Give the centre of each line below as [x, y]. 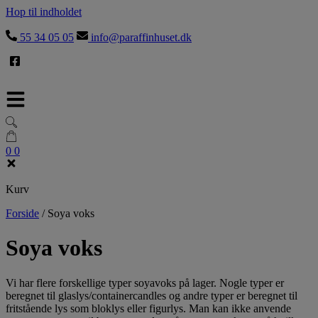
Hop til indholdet [44, 12]
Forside [22, 213]
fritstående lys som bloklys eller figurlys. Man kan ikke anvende [148, 308]
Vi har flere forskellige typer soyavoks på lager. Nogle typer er [145, 283]
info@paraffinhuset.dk [140, 37]
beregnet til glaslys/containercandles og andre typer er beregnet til [152, 295]
